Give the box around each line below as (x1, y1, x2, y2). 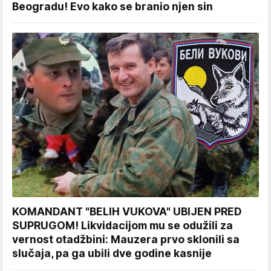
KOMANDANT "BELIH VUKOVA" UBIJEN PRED (12, 204, 242, 218)
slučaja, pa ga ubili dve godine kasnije (12, 246, 212, 260)
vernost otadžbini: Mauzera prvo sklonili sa (12, 232, 240, 246)
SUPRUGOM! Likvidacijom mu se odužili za (12, 218, 233, 232)
